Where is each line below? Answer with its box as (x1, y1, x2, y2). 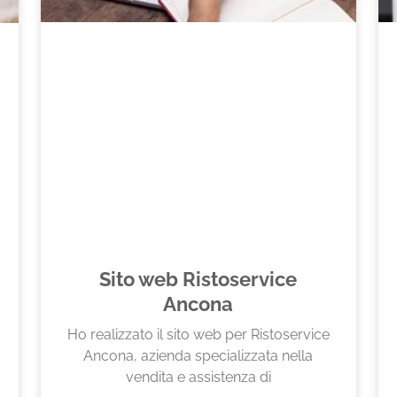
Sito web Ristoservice (99, 269, 298, 291)
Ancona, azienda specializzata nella (83, 347, 314, 364)
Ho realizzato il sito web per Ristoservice (66, 326, 330, 343)
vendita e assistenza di (125, 369, 271, 385)
